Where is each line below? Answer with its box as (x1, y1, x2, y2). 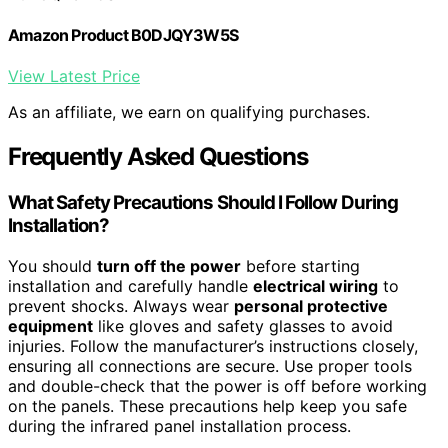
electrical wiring (253, 275, 378, 296)
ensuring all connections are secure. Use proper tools (8, 355, 412, 376)
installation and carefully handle (8, 275, 253, 296)
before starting (241, 255, 360, 276)
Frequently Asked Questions (8, 142, 308, 172)
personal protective (234, 295, 388, 316)
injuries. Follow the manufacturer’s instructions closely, (8, 335, 418, 356)
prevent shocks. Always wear (8, 295, 234, 316)
